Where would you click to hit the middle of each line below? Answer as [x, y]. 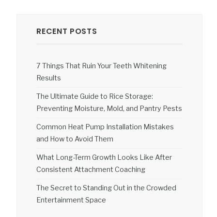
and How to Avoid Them [75, 139]
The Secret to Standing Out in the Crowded [107, 188]
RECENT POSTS [67, 31]
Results [49, 78]
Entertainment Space [71, 200]
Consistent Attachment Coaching [91, 170]
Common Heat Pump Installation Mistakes [105, 127]
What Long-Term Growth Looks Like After [104, 157]
